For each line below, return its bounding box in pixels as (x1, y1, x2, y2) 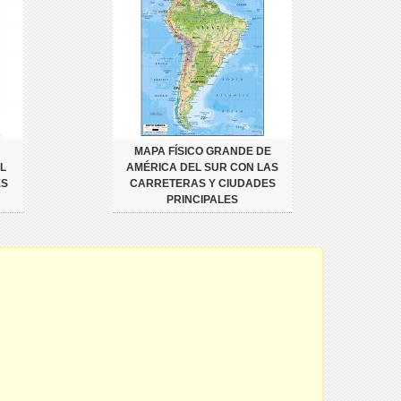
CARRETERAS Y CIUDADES (129, 176, 276, 190)
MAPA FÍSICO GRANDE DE (133, 144, 271, 158)
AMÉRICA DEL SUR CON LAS (126, 160, 278, 174)
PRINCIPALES (166, 192, 238, 206)
